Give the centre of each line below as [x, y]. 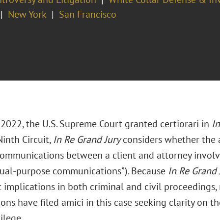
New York [27, 14]
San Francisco [87, 14]
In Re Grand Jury [86, 139]
